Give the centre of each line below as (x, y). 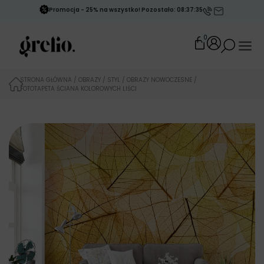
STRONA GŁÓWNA (46, 80)
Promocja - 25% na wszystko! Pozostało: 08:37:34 (126, 9)
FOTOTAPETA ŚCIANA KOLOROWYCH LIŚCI (79, 89)
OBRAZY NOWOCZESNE (160, 80)
